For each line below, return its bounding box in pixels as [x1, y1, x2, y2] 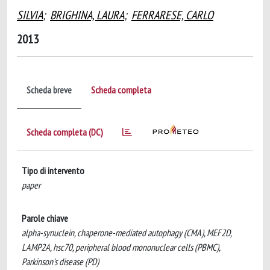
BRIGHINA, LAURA [50, 7, 124, 23]
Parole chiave [22, 212, 68, 224]
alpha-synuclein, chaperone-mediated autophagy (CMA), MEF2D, [22, 227, 231, 239]
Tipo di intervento [22, 165, 84, 177]
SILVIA [17, 7, 43, 23]
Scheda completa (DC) [27, 126, 103, 138]
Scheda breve [27, 84, 72, 96]
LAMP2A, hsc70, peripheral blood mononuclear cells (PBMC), [22, 241, 220, 253]
